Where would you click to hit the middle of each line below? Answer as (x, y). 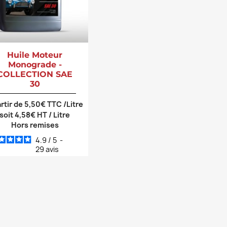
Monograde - (35, 64)
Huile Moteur (35, 55)
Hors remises (35, 125)
